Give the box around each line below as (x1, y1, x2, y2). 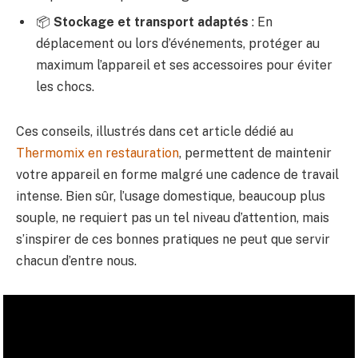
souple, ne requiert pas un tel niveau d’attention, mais (16, 209, 329, 225)
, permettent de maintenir (179, 145, 332, 161)
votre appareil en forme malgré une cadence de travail (16, 166, 339, 182)
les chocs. (36, 78, 94, 94)
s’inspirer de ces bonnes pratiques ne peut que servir (16, 231, 330, 247)
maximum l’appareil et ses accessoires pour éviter (36, 57, 332, 73)
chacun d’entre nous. (16, 253, 137, 268)
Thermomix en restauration (16, 145, 179, 161)
